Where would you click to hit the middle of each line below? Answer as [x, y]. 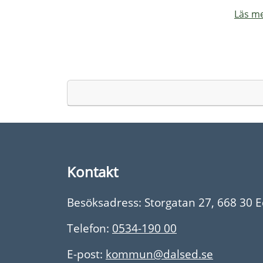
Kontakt [92, 172]
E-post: [86, 254]
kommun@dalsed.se [159, 254]
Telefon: [90, 228]
